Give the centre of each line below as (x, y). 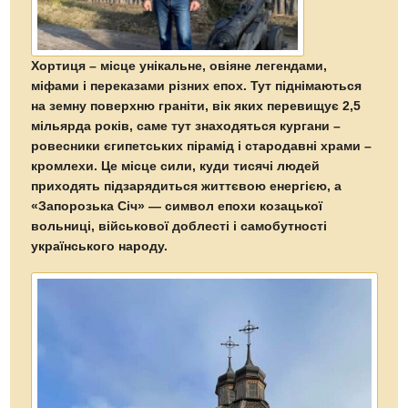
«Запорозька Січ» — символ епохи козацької (177, 206)
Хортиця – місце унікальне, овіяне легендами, (179, 66)
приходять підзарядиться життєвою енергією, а (187, 186)
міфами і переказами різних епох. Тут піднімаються (197, 86)
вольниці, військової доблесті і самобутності (179, 226)
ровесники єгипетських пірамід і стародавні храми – (202, 146)
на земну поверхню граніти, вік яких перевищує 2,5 (196, 106)
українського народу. (102, 246)
